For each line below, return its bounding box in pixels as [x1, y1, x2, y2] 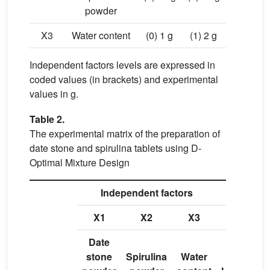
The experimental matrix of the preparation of [30, 127, 220, 140]
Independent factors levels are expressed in [30, 58, 215, 72]
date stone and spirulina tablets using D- [30, 141, 201, 155]
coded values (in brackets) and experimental [30, 72, 218, 86]
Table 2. [30, 112, 64, 126]
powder [85, 4, 117, 17]
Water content [72, 28, 130, 42]
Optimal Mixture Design [30, 155, 130, 169]
